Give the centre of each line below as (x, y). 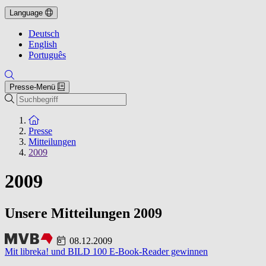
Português (47, 55)
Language (26, 13)
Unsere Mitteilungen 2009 (83, 213)
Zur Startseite (64, 120)
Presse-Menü (32, 87)
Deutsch (44, 34)
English (43, 44)
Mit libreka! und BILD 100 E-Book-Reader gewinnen (106, 252)
